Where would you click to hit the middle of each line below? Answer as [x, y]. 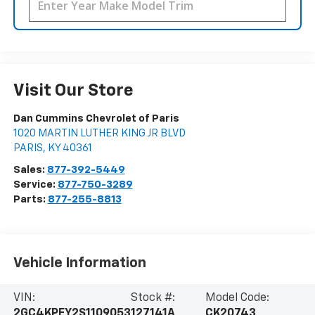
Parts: [30, 199]
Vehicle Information [79, 263]
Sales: [30, 169]
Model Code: [238, 298]
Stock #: [153, 298]
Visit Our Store [73, 90]
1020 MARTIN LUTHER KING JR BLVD [99, 133]
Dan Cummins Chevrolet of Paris [96, 118]
